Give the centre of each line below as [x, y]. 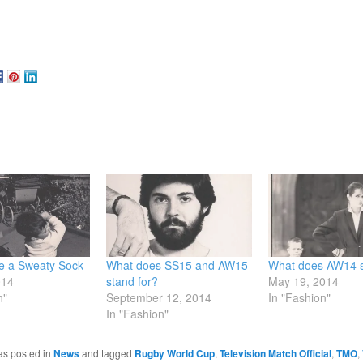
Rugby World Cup [174, 354]
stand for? [132, 282]
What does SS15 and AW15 [177, 265]
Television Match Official [275, 354]
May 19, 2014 [303, 282]
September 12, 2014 [159, 298]
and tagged [107, 353]
